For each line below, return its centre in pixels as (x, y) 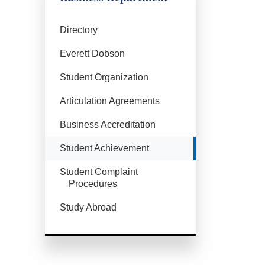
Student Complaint (99, 172)
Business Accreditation (108, 125)
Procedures (93, 184)
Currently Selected (89, 148)
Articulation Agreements (110, 101)
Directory (79, 30)
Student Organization (104, 77)
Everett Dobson (92, 54)
